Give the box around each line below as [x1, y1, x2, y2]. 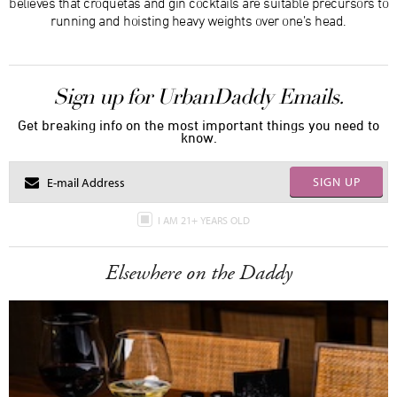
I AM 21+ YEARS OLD [157, 214, 253, 227]
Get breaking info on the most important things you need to [18, 117, 379, 133]
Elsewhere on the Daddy [105, 259, 292, 287]
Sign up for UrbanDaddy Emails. [53, 83, 344, 110]
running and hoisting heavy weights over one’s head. [51, 12, 346, 28]
